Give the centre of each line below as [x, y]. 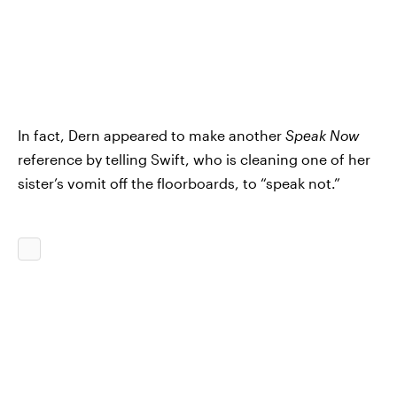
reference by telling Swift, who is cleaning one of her [194, 159]
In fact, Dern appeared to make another [152, 135]
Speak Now [322, 135]
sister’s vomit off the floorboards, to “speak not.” [179, 183]
